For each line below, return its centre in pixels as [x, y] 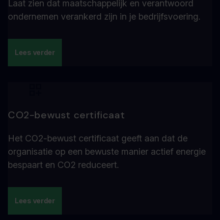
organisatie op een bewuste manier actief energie [107, 151]
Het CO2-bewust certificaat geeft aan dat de [98, 138]
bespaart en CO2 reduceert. [63, 165]
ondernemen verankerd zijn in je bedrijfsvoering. [104, 16]
